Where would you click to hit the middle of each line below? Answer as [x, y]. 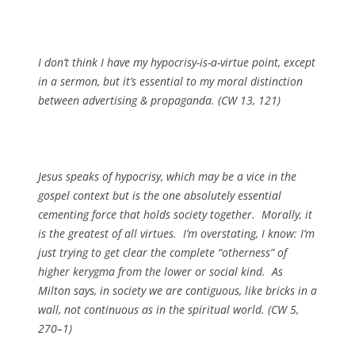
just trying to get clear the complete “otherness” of [162, 252]
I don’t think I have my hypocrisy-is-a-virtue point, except [177, 62]
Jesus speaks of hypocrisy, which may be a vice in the [167, 176]
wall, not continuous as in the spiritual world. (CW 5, [168, 309]
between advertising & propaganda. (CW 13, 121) [159, 100]
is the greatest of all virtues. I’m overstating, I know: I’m [176, 233]
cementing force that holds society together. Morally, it [175, 214]
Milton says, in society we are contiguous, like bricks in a [177, 290]
